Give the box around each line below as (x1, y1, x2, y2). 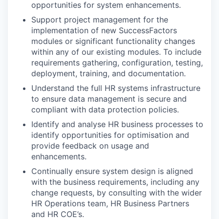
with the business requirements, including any (31, 177, 199, 187)
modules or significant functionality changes (31, 36, 195, 46)
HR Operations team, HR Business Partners (31, 198, 189, 209)
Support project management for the (31, 15, 168, 25)
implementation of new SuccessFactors (31, 25, 177, 36)
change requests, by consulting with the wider (31, 188, 202, 198)
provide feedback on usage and (31, 141, 149, 151)
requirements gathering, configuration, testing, (31, 58, 203, 68)
